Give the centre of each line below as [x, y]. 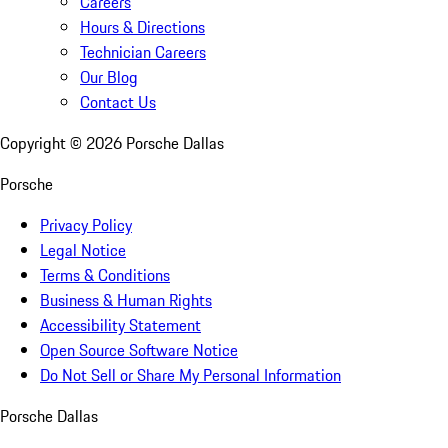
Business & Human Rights [126, 300]
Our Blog [109, 77]
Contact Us [118, 102]
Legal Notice [83, 250]
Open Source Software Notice [139, 350]
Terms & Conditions [105, 275]
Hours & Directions [142, 27]
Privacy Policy [86, 225]
